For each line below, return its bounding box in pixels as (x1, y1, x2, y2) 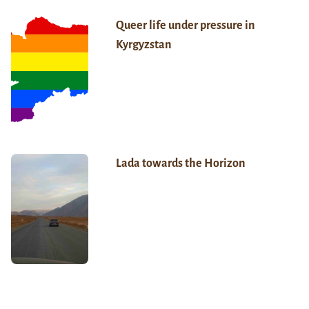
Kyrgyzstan (115, 39, 172, 52)
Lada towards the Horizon (115, 157, 246, 170)
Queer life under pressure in (115, 19, 255, 32)
